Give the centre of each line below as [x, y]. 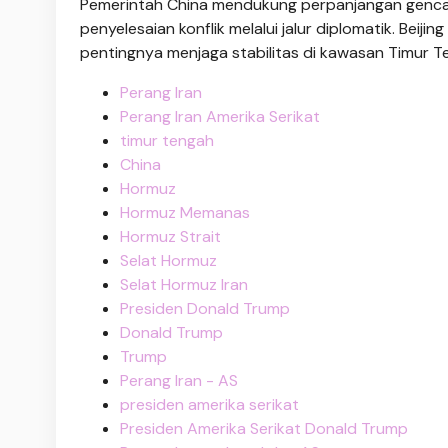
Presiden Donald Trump [205, 308]
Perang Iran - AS [179, 380]
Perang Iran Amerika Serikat [220, 116]
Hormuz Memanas [185, 212]
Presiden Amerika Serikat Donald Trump [264, 428]
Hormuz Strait [170, 236]
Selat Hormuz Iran [184, 284]
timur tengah [167, 140]
